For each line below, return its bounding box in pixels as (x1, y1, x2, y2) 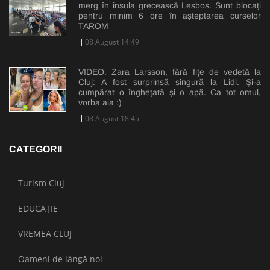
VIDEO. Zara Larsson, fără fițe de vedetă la (78, 66, 261, 77)
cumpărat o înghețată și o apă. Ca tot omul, (78, 87, 261, 97)
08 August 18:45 (85, 113, 139, 124)
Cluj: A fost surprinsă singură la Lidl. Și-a (78, 77, 261, 87)
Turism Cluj (18, 177, 64, 189)
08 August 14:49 (85, 36, 139, 47)
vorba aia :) (78, 97, 122, 107)
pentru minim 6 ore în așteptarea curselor (78, 10, 261, 20)
